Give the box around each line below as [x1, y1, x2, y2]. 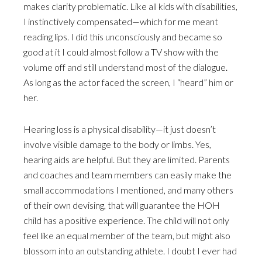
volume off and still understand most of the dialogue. [23, 61, 227, 73]
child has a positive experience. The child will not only [23, 215, 229, 226]
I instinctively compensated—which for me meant [23, 16, 218, 27]
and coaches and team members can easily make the [23, 169, 232, 180]
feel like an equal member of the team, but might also [23, 230, 230, 241]
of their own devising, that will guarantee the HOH [23, 199, 220, 211]
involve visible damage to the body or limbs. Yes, [23, 139, 211, 150]
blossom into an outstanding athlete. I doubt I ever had [23, 245, 237, 256]
